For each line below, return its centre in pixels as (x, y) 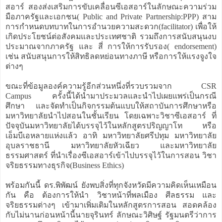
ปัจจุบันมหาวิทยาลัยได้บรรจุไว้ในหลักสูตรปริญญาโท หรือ (111, 125)
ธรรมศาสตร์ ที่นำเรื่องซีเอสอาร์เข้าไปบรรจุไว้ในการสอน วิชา (111, 155)
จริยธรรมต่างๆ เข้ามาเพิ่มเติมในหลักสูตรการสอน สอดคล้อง (111, 205)
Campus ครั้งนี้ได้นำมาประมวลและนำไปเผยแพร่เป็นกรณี (111, 96)
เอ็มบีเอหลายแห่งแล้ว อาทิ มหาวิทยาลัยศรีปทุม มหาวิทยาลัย (111, 135)
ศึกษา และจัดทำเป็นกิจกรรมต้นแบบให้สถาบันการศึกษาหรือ (111, 106)
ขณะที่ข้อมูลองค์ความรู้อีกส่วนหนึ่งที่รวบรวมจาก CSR (111, 86)
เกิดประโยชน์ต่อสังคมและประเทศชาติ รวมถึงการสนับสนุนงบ (111, 36)
